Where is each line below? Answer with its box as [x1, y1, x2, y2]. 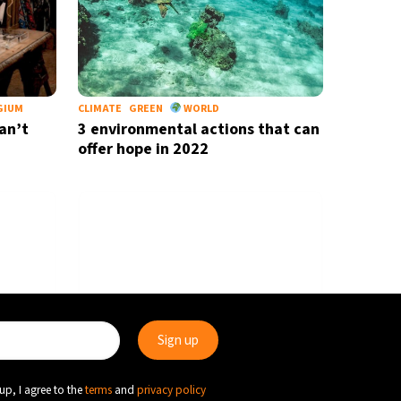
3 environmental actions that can [77, 118, 320, 141]
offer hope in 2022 [77, 138, 209, 160]
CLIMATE [77, 101, 122, 116]
